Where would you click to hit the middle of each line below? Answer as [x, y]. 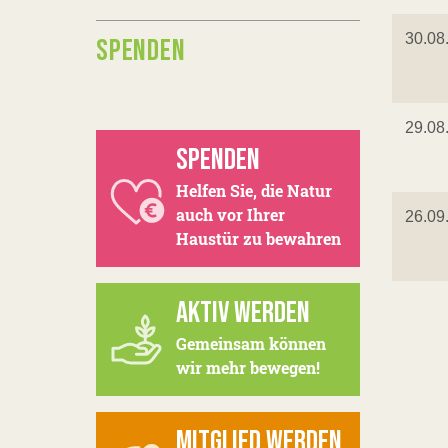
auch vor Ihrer [230, 214]
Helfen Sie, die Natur [254, 190]
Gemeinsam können [251, 343]
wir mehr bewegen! [248, 367]
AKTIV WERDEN [243, 313]
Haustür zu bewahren [258, 238]
